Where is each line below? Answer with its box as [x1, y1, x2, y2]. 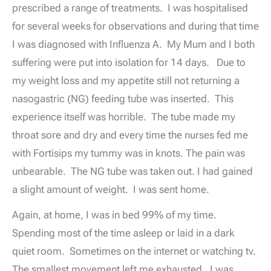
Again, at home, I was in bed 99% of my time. [12, 208, 219, 221]
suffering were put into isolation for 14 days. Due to [12, 56, 246, 68]
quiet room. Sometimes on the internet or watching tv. [12, 244, 258, 257]
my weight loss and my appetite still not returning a [12, 74, 240, 87]
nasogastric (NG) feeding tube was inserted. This [12, 92, 233, 105]
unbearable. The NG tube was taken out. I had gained [12, 165, 253, 177]
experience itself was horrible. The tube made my [12, 110, 235, 123]
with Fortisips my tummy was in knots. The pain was [12, 146, 245, 159]
